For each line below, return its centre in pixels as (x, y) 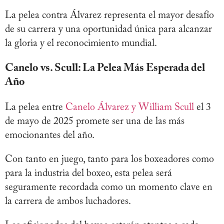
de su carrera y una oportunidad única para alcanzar (108, 30)
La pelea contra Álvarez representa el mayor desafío (109, 16)
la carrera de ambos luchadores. (68, 202)
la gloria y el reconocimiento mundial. (81, 44)
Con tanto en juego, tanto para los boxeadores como (109, 160)
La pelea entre (35, 108)
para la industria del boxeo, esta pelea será (88, 174)
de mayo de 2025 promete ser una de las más (95, 122)
